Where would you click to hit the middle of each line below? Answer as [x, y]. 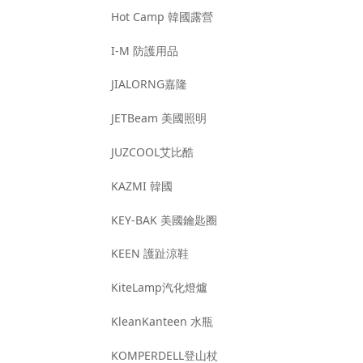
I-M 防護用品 [145, 50]
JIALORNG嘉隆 [149, 84]
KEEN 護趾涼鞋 [150, 254]
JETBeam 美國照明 [159, 118]
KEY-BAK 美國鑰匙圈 [164, 220]
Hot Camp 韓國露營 [162, 16]
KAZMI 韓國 [142, 186]
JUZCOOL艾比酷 [153, 152]
